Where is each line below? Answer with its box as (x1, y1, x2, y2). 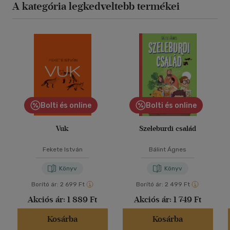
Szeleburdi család (139, 124, 196, 133)
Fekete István (42, 146, 83, 154)
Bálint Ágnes (149, 146, 186, 154)
